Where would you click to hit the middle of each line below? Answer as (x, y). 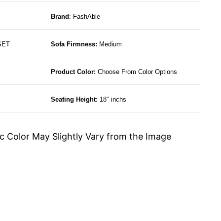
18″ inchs (113, 100)
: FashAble (84, 17)
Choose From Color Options (137, 72)
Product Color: (74, 72)
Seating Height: (75, 100)
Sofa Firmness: (75, 44)
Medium (110, 44)
